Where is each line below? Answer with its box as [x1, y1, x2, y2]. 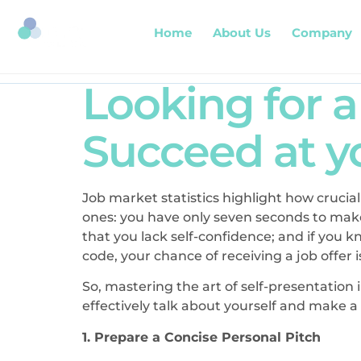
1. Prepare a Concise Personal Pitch [82, 329, 321, 345]
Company [292, 25, 353, 40]
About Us [213, 25, 272, 40]
